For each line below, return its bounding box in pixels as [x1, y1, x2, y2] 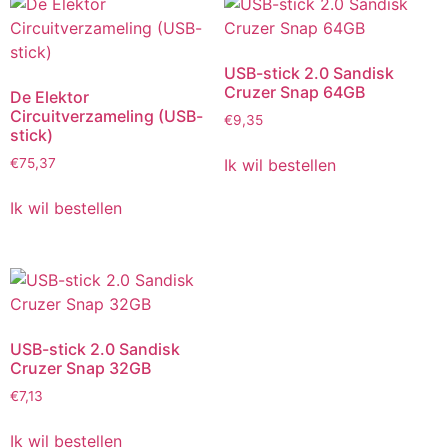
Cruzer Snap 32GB [10, 357, 151, 378]
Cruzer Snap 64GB [224, 82, 365, 103]
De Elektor [10, 87, 89, 108]
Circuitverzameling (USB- [10, 106, 203, 127]
